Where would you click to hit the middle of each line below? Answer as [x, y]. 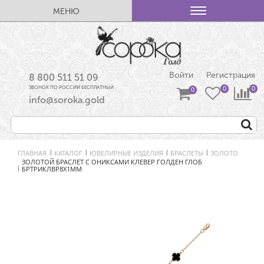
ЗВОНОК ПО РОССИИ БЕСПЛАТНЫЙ [72, 88]
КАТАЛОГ [68, 153]
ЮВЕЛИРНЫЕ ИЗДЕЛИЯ [126, 153]
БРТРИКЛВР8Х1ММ [52, 169]
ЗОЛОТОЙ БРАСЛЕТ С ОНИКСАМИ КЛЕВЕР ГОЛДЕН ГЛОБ [112, 162]
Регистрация [231, 75]
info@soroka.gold [67, 100]
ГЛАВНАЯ [32, 153]
